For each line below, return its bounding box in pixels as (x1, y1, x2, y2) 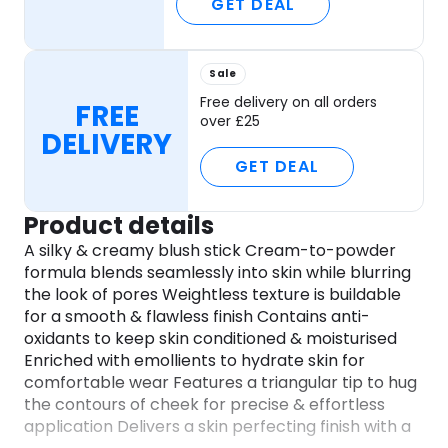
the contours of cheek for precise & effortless (24, 393, 385, 417)
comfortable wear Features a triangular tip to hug (24, 371, 417, 395)
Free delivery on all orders (200, 92, 377, 113)
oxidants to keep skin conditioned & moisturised (24, 327, 397, 351)
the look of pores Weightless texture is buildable (24, 283, 401, 307)
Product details (24, 209, 214, 243)
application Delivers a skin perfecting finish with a (24, 415, 411, 439)
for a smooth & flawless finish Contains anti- (24, 305, 370, 329)
